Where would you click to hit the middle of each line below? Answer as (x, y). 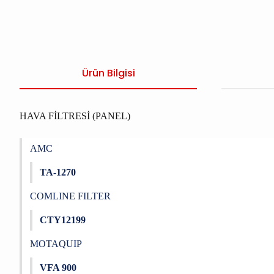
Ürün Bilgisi (108, 73)
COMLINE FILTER (70, 196)
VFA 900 (58, 268)
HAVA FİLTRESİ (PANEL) (75, 116)
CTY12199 (63, 220)
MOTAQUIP (56, 244)
